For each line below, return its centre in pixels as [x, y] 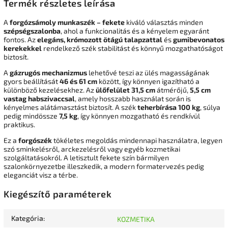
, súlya [210, 107]
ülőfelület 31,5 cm [125, 90]
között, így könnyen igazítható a [148, 81]
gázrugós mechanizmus [48, 72]
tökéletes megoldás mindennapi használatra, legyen [137, 140]
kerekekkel [23, 48]
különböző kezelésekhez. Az [50, 90]
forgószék [35, 140]
